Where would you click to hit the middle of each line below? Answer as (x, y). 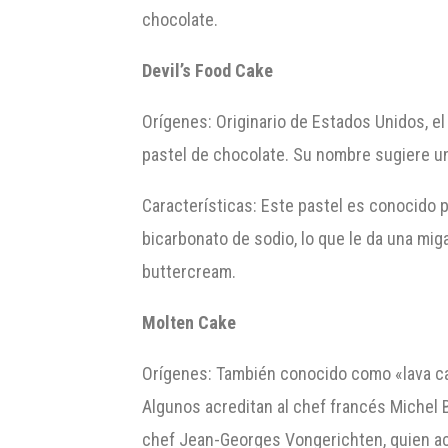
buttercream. (189, 271)
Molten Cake (189, 322)
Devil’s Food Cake (208, 70)
